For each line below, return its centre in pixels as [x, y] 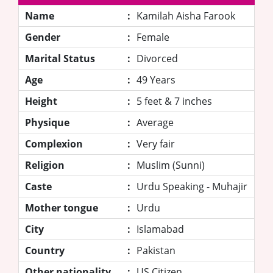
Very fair [156, 144]
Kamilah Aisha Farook [186, 16]
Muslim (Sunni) [171, 165]
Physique [47, 122]
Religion [45, 165]
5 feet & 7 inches [174, 101]
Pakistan [156, 250]
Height [41, 101]
